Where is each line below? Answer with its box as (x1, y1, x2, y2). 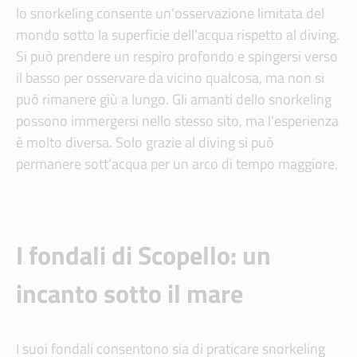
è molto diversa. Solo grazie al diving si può (16, 131, 274, 154)
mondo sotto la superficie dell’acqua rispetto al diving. (16, 24, 339, 46)
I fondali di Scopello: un (16, 236, 271, 275)
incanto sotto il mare (16, 274, 243, 313)
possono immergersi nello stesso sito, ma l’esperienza (16, 110, 339, 132)
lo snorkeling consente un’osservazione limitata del (16, 2, 324, 25)
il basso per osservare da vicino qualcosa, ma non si (16, 67, 324, 89)
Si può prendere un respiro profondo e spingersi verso (16, 45, 338, 68)
